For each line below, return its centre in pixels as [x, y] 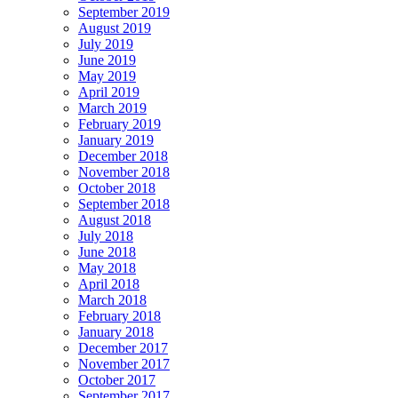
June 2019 [107, 60]
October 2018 [117, 188]
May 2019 [107, 76]
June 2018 [107, 252]
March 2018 [112, 300]
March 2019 [112, 108]
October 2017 [117, 380]
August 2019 [115, 28]
